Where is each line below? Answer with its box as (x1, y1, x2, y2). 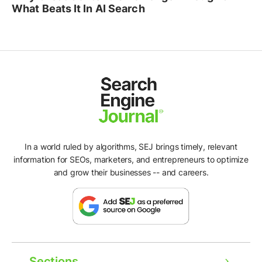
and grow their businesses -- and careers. (53, 167, 209, 177)
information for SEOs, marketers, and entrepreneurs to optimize (13, 154, 249, 164)
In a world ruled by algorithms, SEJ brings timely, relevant (24, 141, 238, 151)
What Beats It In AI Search (12, 2, 145, 15)
